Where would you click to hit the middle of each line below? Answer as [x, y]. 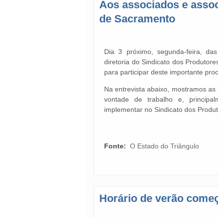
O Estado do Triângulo [164, 146]
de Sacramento [137, 19]
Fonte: [116, 146]
